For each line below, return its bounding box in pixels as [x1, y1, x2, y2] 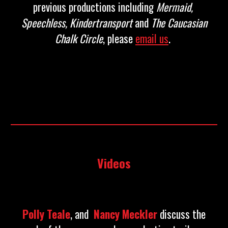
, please [103, 31, 133, 46]
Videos [97, 154, 131, 172]
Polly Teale [22, 206, 70, 222]
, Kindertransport [65, 15, 132, 31]
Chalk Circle [55, 31, 103, 46]
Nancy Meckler [94, 206, 157, 222]
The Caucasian [151, 15, 207, 31]
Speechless [21, 15, 65, 31]
